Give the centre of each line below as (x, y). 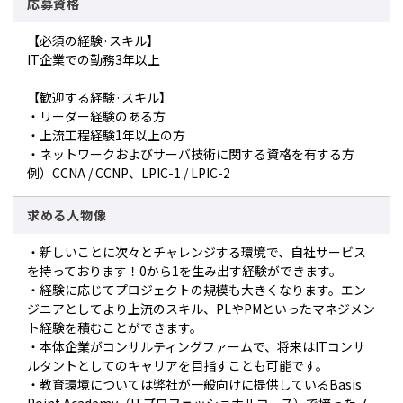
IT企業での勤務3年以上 (94, 59)
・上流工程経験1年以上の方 (106, 135)
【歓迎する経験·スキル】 (99, 97)
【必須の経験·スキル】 (93, 40)
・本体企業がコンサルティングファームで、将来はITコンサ (196, 346)
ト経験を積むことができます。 (115, 327)
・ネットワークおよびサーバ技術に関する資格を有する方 (191, 154)
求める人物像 (67, 215)
